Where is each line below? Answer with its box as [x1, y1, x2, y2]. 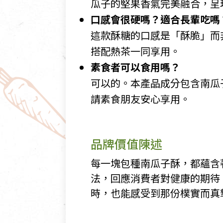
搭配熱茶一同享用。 [91, 44, 180, 58]
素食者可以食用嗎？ [91, 60, 180, 74]
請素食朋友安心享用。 [91, 92, 190, 106]
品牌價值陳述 [91, 135, 162, 152]
